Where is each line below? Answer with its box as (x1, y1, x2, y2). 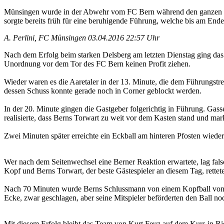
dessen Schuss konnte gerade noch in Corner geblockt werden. (4, 86, 201, 95)
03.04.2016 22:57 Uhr (88, 33, 159, 42)
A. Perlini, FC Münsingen (4, 33, 86, 42)
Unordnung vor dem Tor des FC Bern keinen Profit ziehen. (4, 59, 190, 68)
